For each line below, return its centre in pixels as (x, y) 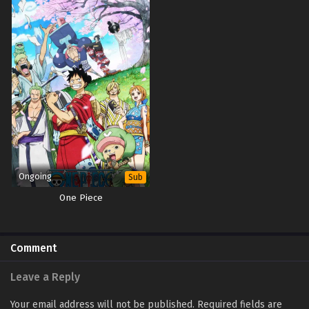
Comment (34, 248)
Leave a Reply (45, 277)
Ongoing (35, 176)
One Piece (81, 198)
